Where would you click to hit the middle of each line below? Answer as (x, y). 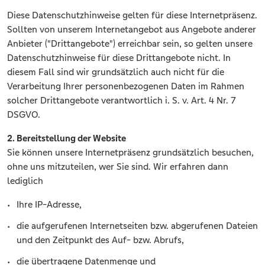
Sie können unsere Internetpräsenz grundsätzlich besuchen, (130, 153)
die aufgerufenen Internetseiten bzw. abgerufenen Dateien (137, 226)
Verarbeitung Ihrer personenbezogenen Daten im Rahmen (126, 86)
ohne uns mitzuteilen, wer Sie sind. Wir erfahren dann (118, 167)
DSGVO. (24, 115)
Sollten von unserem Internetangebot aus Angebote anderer (132, 30)
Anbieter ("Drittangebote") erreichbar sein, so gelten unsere (130, 44)
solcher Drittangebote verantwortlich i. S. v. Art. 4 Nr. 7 (122, 101)
